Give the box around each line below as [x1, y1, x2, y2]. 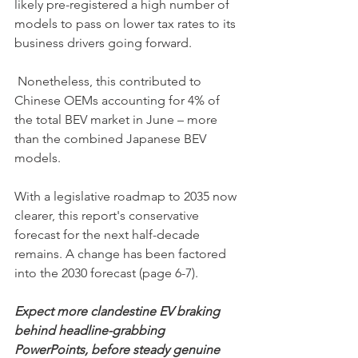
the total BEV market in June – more [14, 111, 221, 127]
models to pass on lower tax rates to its [14, 15, 239, 31]
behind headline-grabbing [14, 322, 168, 338]
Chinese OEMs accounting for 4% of [14, 92, 223, 108]
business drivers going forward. [14, 34, 192, 50]
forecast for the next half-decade [14, 226, 203, 242]
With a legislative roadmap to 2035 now [14, 188, 240, 204]
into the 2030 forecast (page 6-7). [14, 265, 198, 280]
